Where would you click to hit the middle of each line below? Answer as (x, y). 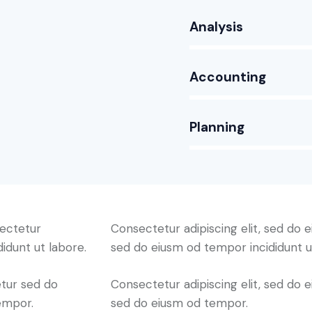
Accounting (228, 77)
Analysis (216, 26)
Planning (217, 127)
